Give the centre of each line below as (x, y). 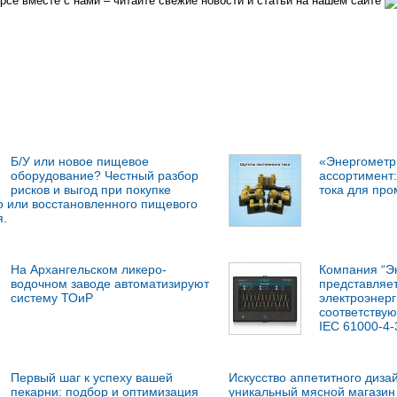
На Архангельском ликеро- (88, 269)
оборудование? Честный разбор (104, 175)
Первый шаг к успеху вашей (91, 377)
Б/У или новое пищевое (79, 161)
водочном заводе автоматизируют (109, 283)
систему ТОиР (51, 297)
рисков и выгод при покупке (90, 189)
